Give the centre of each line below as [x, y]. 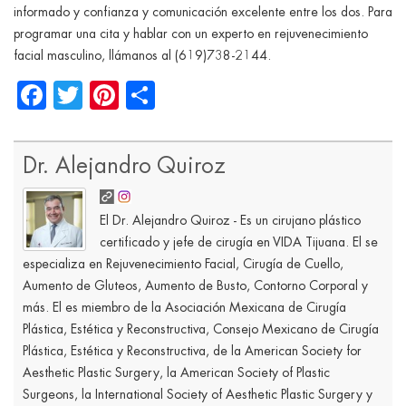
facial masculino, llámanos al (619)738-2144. [142, 55]
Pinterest [180, 95]
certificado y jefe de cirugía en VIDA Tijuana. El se [239, 242]
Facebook [110, 95]
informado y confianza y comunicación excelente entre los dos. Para [203, 12]
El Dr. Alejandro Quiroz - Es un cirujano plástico [230, 220]
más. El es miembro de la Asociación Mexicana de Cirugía [184, 307]
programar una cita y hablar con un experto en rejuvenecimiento [191, 34]
